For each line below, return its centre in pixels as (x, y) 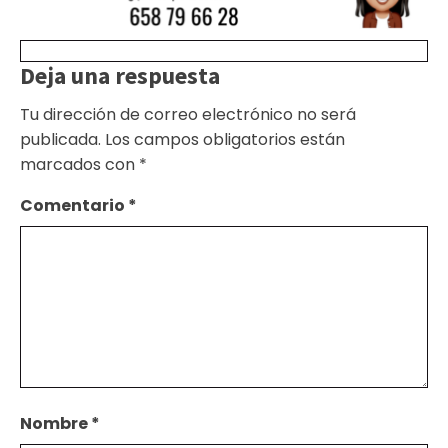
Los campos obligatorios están (225, 139)
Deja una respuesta (120, 75)
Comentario (74, 205)
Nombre (55, 423)
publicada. (60, 139)
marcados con (79, 164)
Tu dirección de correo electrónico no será (188, 114)
